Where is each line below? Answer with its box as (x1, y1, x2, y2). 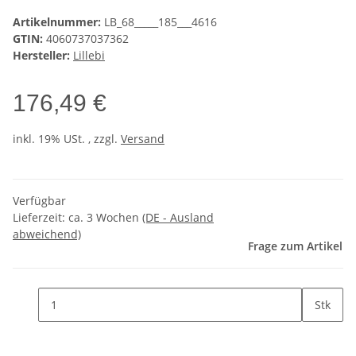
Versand (121, 131, 164, 147)
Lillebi (73, 48, 105, 64)
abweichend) (13, 226, 81, 242)
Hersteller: (13, 48, 70, 64)
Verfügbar (13, 193, 66, 209)
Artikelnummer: (13, 14, 104, 30)
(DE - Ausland (142, 210, 214, 226)
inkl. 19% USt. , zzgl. (13, 131, 121, 147)
